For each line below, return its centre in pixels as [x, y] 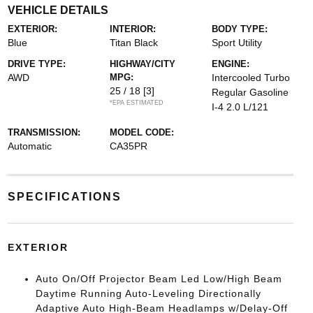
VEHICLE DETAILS [58, 10]
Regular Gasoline [250, 92]
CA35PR [128, 146]
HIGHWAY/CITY [142, 64]
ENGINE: [231, 64]
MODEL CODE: [141, 132]
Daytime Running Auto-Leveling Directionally [148, 293]
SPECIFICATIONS [64, 197]
